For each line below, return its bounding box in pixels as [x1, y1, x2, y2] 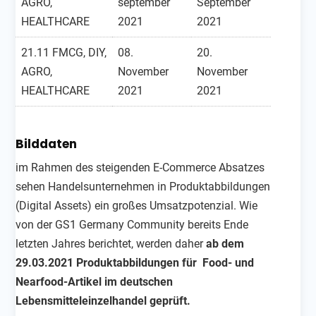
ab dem [206, 236, 245, 250]
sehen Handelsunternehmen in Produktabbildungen [16, 179, 271, 193]
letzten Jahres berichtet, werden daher [16, 236, 207, 250]
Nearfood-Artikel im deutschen [16, 274, 174, 288]
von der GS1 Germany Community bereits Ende [16, 217, 249, 231]
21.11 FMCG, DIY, [21, 45, 107, 59]
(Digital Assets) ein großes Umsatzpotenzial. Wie [16, 198, 258, 212]
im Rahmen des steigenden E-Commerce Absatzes [16, 160, 265, 174]
